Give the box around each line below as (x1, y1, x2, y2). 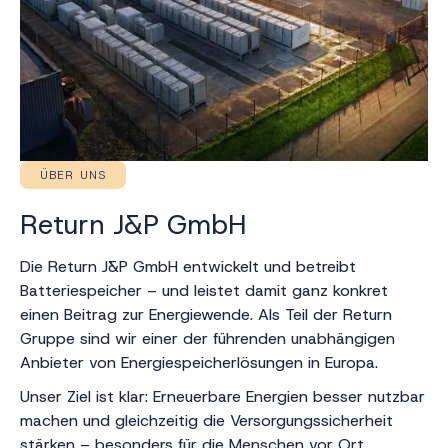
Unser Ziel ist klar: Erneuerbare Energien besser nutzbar (20, 385, 425, 407)
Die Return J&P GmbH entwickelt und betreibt (20, 255, 356, 277)
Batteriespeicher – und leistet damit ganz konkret (20, 279, 388, 301)
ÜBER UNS (40, 166, 106, 183)
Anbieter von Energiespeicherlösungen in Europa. (20, 351, 378, 373)
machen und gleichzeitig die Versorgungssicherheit (20, 409, 393, 431)
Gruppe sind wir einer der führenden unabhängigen (20, 327, 395, 349)
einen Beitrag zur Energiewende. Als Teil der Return (20, 303, 392, 325)
